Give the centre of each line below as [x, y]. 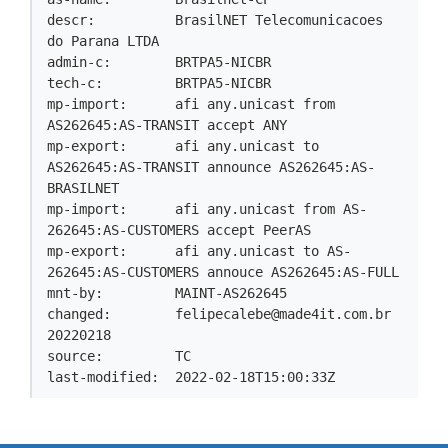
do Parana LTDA [103, 41]
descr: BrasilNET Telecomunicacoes [215, 20]
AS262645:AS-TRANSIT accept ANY [167, 125]
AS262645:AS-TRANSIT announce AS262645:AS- [211, 167]
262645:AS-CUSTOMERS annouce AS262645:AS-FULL [223, 272]
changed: [111, 314]
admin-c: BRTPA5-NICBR [159, 62]
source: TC [119, 356]
